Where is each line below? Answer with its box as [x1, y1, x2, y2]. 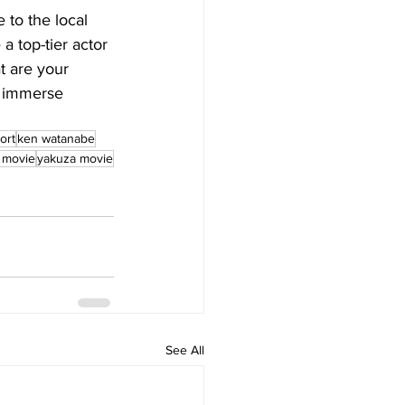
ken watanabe [17, 130, 95, 146]
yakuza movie [37, 150, 113, 165]
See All [165, 342, 204, 357]
